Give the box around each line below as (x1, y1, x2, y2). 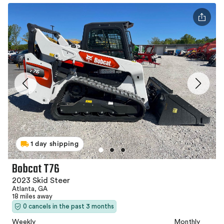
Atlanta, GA (12, 185, 47, 192)
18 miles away (12, 193, 52, 200)
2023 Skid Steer (12, 176, 70, 185)
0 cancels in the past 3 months (23, 203, 114, 210)
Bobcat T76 (12, 160, 59, 179)
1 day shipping (30, 140, 79, 148)
